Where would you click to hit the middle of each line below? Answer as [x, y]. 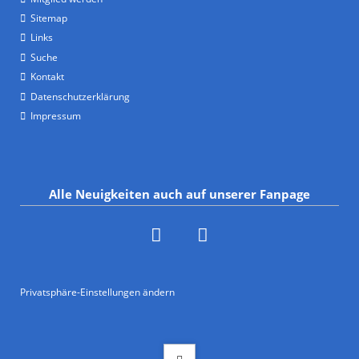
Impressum [55, 115]
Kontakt [47, 77]
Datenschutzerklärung [80, 96]
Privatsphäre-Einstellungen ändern [97, 292]
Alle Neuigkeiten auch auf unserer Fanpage [179, 194]
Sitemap [48, 18]
